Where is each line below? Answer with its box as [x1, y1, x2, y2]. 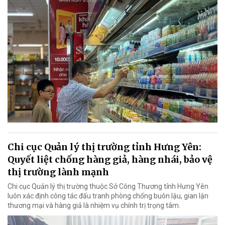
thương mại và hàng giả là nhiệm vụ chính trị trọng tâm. [8, 201, 180, 209]
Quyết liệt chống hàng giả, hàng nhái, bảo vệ [8, 153, 212, 165]
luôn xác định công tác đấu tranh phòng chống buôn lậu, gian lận [8, 191, 208, 200]
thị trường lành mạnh [8, 166, 109, 178]
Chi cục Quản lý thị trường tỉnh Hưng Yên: [8, 141, 201, 153]
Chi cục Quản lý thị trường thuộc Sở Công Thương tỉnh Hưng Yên [8, 182, 208, 190]
